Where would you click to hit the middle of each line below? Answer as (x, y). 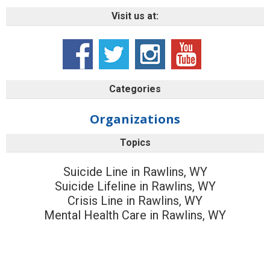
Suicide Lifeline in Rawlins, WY (135, 186)
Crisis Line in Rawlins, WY (135, 200)
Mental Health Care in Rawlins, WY (135, 215)
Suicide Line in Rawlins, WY (135, 171)
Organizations (135, 119)
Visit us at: (135, 16)
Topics (135, 142)
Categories (135, 89)
